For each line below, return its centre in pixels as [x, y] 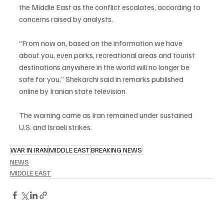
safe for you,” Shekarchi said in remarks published [102, 79]
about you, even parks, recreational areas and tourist [108, 55]
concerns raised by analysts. [66, 19]
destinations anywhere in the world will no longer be [105, 67]
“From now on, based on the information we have [101, 43]
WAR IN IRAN [29, 150]
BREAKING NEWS [116, 150]
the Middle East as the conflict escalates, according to [110, 7]
